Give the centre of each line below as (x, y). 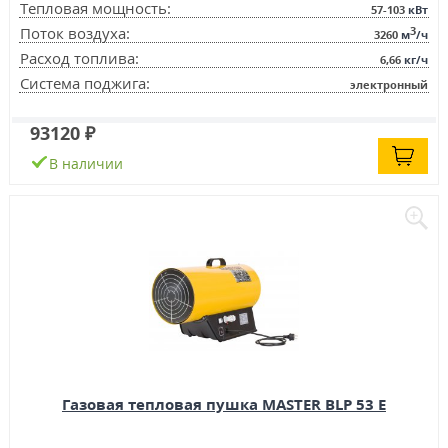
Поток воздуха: (74, 33)
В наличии (85, 164)
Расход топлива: (79, 58)
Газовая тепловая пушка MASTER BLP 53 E (223, 404)
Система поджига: (84, 83)
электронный (389, 85)
